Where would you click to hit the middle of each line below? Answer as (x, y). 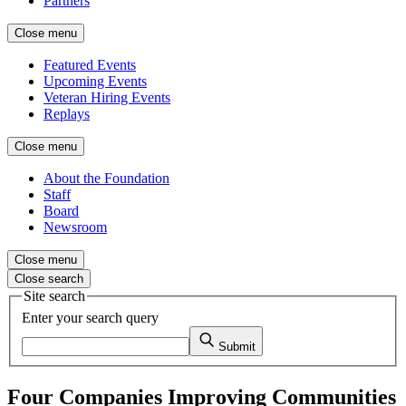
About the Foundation (106, 178)
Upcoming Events (95, 81)
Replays (67, 114)
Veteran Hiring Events (107, 97)
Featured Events (90, 65)
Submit (237, 346)
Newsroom (75, 227)
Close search (49, 279)
